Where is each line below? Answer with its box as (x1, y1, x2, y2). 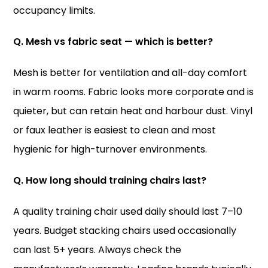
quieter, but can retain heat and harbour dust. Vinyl (13, 104, 253, 118)
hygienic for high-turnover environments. (13, 142, 208, 156)
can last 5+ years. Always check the (13, 243, 182, 257)
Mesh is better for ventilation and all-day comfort (13, 66, 248, 80)
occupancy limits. (13, 4, 96, 17)
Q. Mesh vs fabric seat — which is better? (13, 35, 214, 48)
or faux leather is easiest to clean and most (13, 123, 217, 137)
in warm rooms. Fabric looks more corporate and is (13, 85, 254, 99)
